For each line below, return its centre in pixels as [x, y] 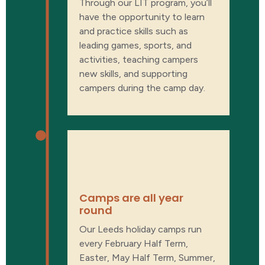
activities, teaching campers [139, 59]
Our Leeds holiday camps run [140, 229]
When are [126, 153]
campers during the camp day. [142, 88]
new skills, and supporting [133, 73]
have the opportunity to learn [142, 17]
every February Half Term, [134, 243]
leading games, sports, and [135, 45]
